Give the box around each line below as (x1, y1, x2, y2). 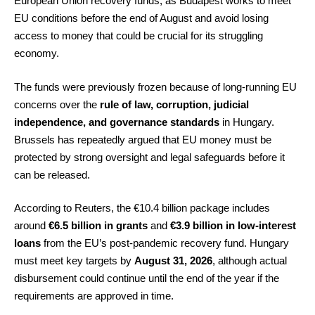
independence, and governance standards (14, 115, 219, 128)
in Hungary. (219, 115, 274, 128)
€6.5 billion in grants (49, 219, 148, 231)
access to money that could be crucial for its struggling (14, 30, 263, 41)
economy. (14, 47, 59, 59)
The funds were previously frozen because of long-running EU (14, 80, 297, 93)
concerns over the (14, 98, 100, 110)
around (14, 219, 49, 231)
